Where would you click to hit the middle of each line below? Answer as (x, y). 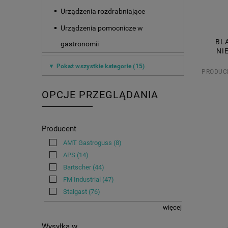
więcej (172, 208)
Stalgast (75, 191)
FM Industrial (82, 179)
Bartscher (77, 167)
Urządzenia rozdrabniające (103, 11)
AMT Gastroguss (88, 142)
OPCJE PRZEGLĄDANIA (100, 95)
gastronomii (80, 44)
